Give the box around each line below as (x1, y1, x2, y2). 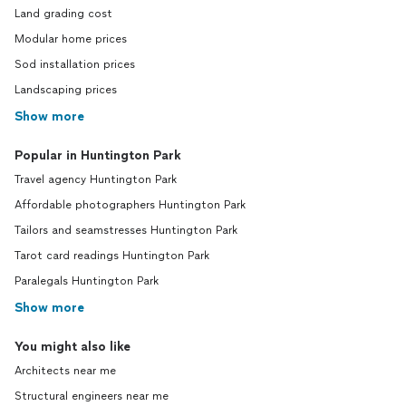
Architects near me (14, 364, 116, 378)
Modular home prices (14, 33, 127, 46)
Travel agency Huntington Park (14, 173, 177, 187)
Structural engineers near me (14, 390, 169, 403)
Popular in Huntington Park (14, 148, 181, 164)
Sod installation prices (14, 58, 135, 72)
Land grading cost (14, 7, 112, 21)
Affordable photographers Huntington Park (14, 198, 246, 212)
